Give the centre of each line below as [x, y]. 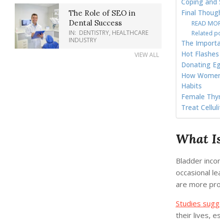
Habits [191, 86]
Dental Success [95, 23]
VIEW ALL [147, 55]
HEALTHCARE [130, 33]
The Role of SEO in [102, 13]
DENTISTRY [94, 33]
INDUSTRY [83, 40]
